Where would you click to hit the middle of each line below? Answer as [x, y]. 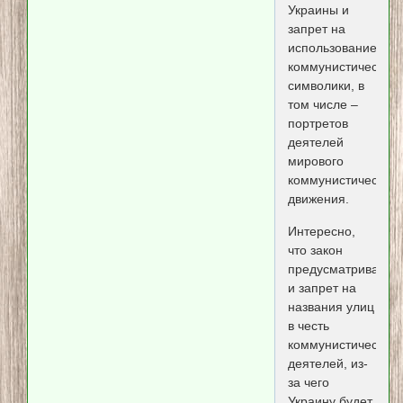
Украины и [318, 10]
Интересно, [321, 231]
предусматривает [339, 269]
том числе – [322, 105]
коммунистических [342, 344]
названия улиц [331, 306]
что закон [315, 250]
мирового [315, 161]
